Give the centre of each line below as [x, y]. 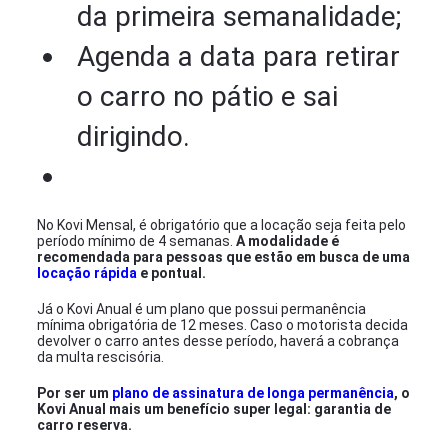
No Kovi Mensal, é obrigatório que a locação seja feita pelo [222, 225]
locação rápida [87, 273]
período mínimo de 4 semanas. [137, 241]
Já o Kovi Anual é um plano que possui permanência [202, 309]
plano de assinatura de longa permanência [253, 393]
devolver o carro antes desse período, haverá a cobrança [218, 341]
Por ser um [75, 393]
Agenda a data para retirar [239, 56]
